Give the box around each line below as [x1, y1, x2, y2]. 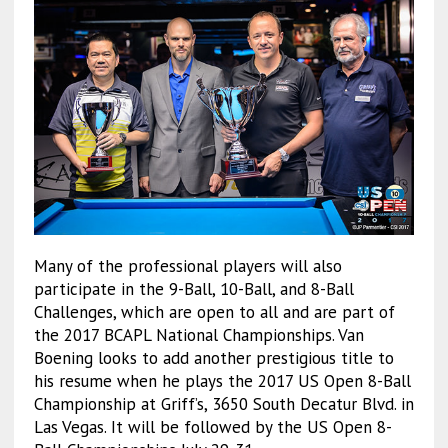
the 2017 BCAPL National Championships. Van [33, 324, 364, 347]
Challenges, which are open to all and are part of [33, 301, 395, 324]
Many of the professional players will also [33, 255, 342, 278]
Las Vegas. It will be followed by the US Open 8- [33, 416, 392, 439]
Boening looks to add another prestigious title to [33, 347, 394, 370]
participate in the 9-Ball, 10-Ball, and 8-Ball [33, 278, 354, 301]
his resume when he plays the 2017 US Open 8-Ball [33, 370, 411, 393]
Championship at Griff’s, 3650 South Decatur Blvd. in [33, 393, 414, 416]
